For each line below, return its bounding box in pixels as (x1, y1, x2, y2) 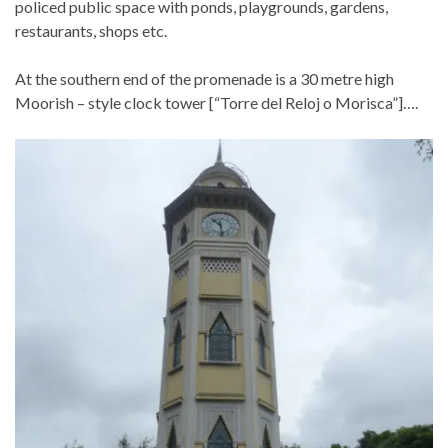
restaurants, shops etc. (15, 20, 167, 40)
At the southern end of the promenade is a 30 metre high (15, 68, 394, 88)
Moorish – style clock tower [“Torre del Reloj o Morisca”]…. (15, 92, 418, 112)
